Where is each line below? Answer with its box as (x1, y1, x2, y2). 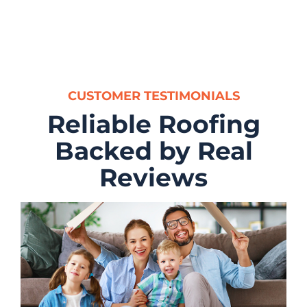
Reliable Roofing (47, 108, 260, 139)
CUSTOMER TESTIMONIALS (67, 88, 240, 103)
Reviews (99, 162, 208, 193)
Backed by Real (54, 135, 253, 166)
